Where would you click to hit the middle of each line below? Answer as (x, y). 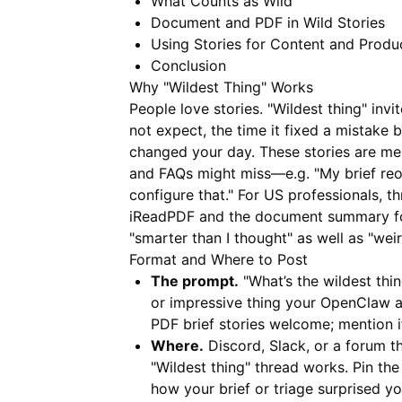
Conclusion (188, 66)
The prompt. (195, 281)
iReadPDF (162, 216)
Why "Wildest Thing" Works (221, 87)
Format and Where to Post (218, 259)
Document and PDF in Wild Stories (268, 22)
